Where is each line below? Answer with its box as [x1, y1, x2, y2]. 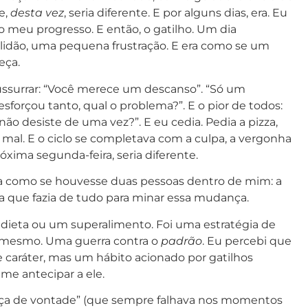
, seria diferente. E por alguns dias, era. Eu [64, 6, 287, 20]
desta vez [10, 6, 64, 20]
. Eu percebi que [202, 234, 291, 247]
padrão [161, 234, 202, 247]
